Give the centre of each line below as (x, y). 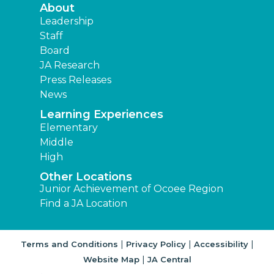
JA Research (70, 65)
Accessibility (221, 244)
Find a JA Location (83, 204)
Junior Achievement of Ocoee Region (131, 189)
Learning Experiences (102, 115)
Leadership (67, 21)
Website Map (111, 260)
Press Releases (76, 80)
